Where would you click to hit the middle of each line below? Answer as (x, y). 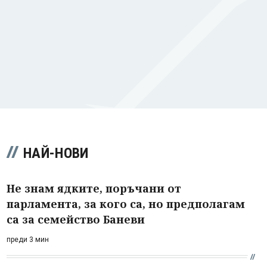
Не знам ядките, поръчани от (94, 188)
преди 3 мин (28, 239)
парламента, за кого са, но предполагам (126, 204)
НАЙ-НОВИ (56, 153)
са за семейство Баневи (76, 219)
